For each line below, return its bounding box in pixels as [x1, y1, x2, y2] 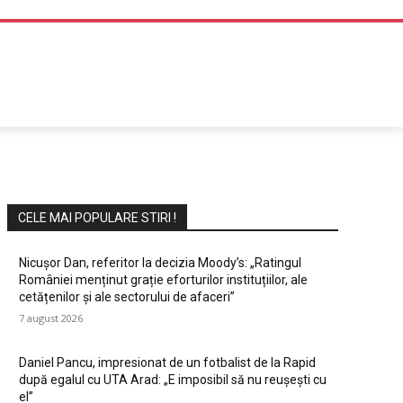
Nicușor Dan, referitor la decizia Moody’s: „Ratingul [19, 255, 301, 271]
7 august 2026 [19, 311, 83, 326]
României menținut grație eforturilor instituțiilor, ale [19, 273, 308, 288]
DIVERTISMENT [33, 64, 127, 82]
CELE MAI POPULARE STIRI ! [18, 210, 176, 226]
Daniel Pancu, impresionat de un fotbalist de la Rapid [19, 355, 316, 371]
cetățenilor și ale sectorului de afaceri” [19, 290, 235, 305]
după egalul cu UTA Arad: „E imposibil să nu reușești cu [19, 372, 327, 388]
